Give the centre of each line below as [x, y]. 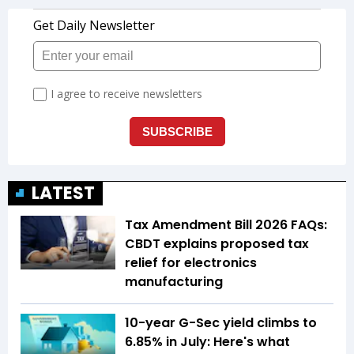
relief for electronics [191, 263]
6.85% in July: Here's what [207, 342]
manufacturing [174, 282]
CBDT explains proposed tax [217, 244]
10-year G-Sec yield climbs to [221, 323]
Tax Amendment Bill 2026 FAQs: [226, 225]
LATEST [63, 194]
